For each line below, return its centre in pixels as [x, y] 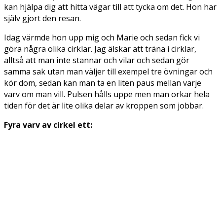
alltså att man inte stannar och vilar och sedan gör [97, 60]
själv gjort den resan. [42, 18]
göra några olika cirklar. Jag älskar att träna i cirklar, [100, 49]
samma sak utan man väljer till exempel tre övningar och [108, 72]
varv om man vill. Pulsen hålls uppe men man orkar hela [107, 94]
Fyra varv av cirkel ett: [48, 125]
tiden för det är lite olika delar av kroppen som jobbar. [104, 106]
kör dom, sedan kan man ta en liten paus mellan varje [103, 83]
